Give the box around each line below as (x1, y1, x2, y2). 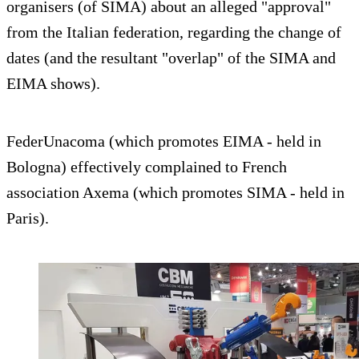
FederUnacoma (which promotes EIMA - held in (6, 131, 321, 150)
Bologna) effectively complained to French (6, 157, 287, 175)
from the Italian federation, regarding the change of (6, 22, 341, 41)
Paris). (6, 208, 49, 227)
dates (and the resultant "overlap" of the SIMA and (6, 48, 336, 67)
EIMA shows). (6, 74, 100, 92)
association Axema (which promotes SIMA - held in (6, 183, 345, 201)
